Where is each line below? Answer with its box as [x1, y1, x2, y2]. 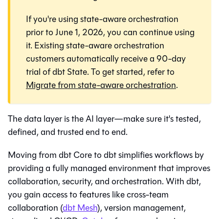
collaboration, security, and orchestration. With [8, 175, 186, 188]
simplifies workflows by [116, 148, 204, 161]
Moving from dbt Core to [8, 148, 104, 161]
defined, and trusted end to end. [8, 125, 128, 138]
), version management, [97, 201, 186, 214]
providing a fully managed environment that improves [8, 161, 210, 175]
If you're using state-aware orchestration [26, 12, 178, 25]
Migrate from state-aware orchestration [26, 78, 176, 91]
